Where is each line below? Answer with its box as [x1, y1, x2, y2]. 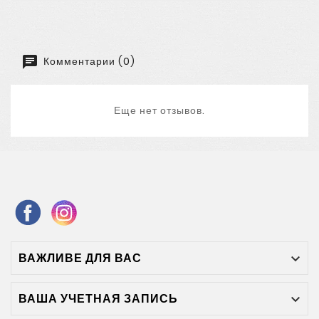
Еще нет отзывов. [114, 103, 205, 117]
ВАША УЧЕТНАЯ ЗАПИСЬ [19, 290, 178, 307]
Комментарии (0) [41, 53, 135, 68]
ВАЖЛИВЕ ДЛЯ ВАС [19, 249, 142, 266]
